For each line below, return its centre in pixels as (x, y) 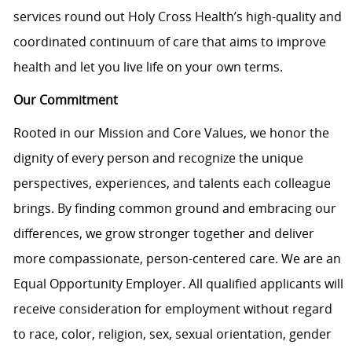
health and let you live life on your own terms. (148, 67)
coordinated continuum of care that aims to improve (169, 42)
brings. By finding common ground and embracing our (174, 209)
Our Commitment (65, 100)
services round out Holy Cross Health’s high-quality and (177, 17)
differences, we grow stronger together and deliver (163, 234)
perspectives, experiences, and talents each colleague (172, 183)
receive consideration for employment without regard (172, 309)
